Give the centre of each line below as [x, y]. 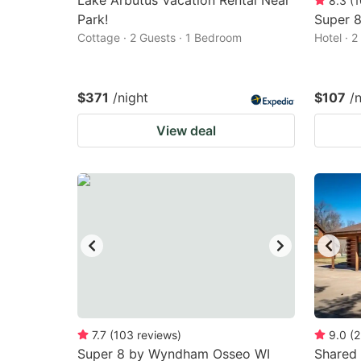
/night [131, 98]
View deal [186, 131]
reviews [157, 335]
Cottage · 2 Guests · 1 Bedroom [160, 37]
